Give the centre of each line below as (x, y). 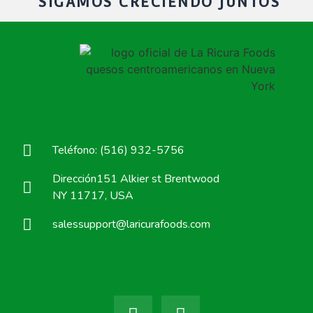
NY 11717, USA (93, 196)
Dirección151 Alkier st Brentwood (136, 179)
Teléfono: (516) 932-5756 (118, 151)
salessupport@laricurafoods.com (131, 225)
